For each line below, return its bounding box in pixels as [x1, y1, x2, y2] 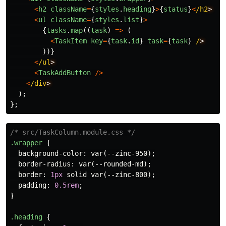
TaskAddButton [38, 69, 91, 77]
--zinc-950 [107, 149, 147, 158]
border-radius [18, 160, 71, 168]
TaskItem [54, 37, 87, 45]
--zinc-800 [107, 171, 147, 179]
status [163, 5, 188, 14]
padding [18, 181, 46, 190]
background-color [18, 149, 83, 158]
